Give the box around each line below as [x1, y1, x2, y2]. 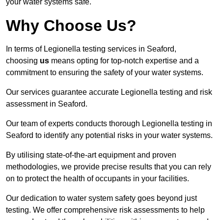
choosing [6, 56, 40, 65]
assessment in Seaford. [6, 100, 87, 109]
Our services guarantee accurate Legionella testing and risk [6, 88, 212, 97]
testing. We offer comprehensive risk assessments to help [6, 206, 205, 215]
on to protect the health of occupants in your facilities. [6, 174, 189, 183]
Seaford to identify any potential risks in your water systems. [6, 131, 213, 140]
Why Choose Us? [6, 17, 137, 35]
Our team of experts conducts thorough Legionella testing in [6, 119, 212, 128]
